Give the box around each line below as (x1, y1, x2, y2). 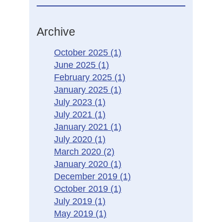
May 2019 (54, 209, 96, 219)
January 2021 (54, 122, 111, 132)
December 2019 (54, 171, 120, 181)
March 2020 (54, 147, 104, 157)
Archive (37, 25, 75, 38)
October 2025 (54, 48, 111, 57)
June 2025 (54, 60, 98, 70)
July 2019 (54, 196, 95, 206)
